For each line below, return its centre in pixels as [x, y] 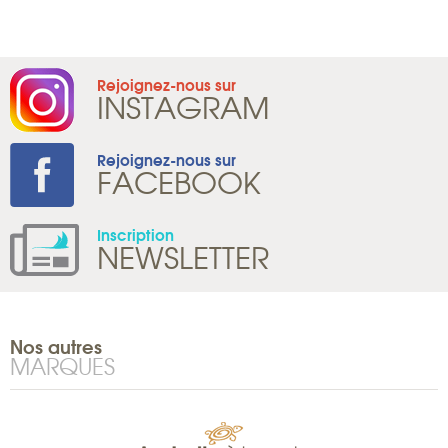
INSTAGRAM [183, 107]
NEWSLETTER [183, 257]
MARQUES [62, 366]
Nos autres [56, 346]
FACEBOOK [179, 182]
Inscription [135, 234]
